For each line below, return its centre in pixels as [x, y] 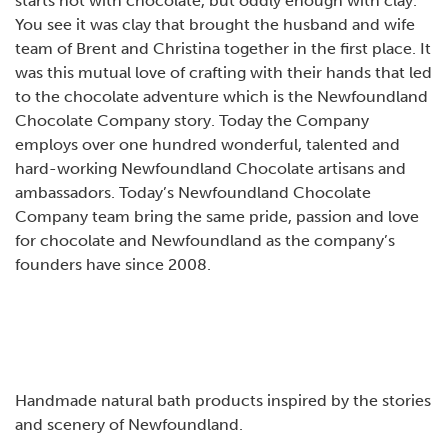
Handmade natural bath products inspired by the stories [223, 401]
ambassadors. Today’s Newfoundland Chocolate [193, 193]
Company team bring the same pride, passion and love [217, 217]
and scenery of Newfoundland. [129, 425]
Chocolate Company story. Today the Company [192, 121]
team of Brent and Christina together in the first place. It [223, 49]
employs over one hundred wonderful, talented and [207, 145]
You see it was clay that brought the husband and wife [215, 25]
